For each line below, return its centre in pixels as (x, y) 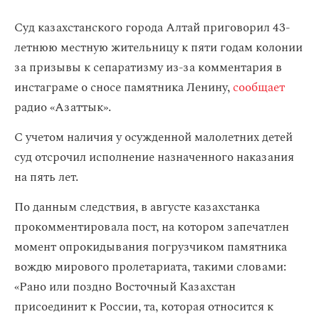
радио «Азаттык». (63, 108)
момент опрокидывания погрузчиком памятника (151, 247)
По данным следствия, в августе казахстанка (137, 207)
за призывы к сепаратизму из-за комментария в (148, 68)
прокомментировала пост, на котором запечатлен (152, 227)
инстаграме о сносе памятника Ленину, (124, 88)
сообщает (259, 88)
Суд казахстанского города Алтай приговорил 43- (152, 28)
